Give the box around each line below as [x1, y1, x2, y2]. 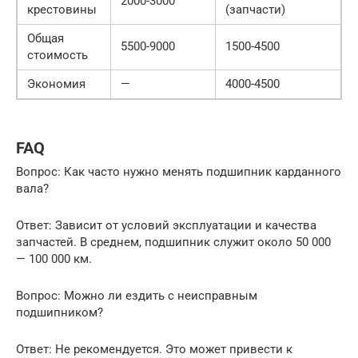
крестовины [27, 2, 97, 18]
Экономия [27, 77, 86, 92]
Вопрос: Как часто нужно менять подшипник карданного [16, 165, 341, 180]
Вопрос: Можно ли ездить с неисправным [16, 288, 257, 304]
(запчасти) [225, 2, 285, 18]
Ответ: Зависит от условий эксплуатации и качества [16, 218, 316, 233]
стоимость [27, 48, 88, 63]
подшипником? [16, 305, 103, 320]
